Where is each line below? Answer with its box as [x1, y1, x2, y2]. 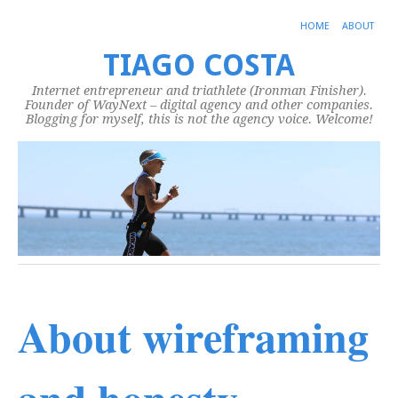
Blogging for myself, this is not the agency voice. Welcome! [25, 112, 373, 126]
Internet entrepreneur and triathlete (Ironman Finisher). [31, 84, 367, 98]
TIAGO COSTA [103, 48, 295, 83]
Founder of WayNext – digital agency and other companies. [25, 98, 373, 112]
